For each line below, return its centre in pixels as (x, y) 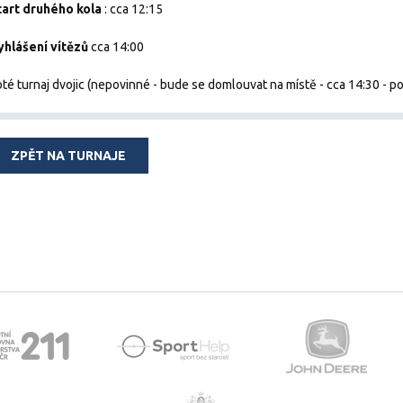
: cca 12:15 (132, 9)
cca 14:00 (116, 47)
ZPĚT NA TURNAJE (68, 156)
